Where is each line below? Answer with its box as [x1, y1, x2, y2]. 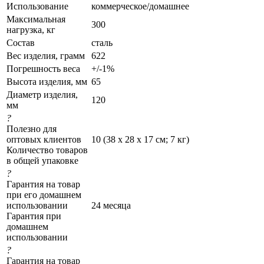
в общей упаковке [6, 155, 78, 166]
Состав [6, 37, 35, 48]
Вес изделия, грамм [6, 50, 85, 61]
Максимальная [6, 14, 65, 24]
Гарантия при [6, 210, 61, 221]
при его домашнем [6, 189, 81, 200]
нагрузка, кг [6, 24, 55, 35]
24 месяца [91, 200, 131, 210]
